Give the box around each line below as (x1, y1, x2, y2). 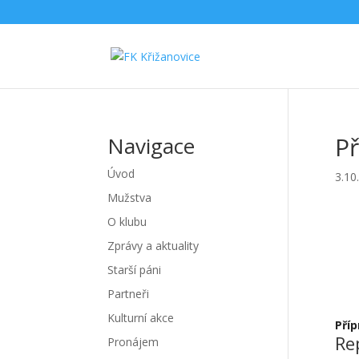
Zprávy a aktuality (107, 238, 200, 253)
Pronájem (107, 334, 159, 349)
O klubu (107, 214, 147, 229)
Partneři (107, 286, 150, 301)
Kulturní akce (107, 310, 175, 325)
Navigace (107, 131, 196, 160)
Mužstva (107, 190, 152, 205)
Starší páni (107, 262, 162, 277)
